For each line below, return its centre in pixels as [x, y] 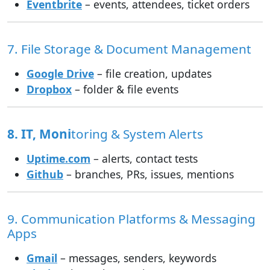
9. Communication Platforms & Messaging [131, 218]
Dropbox [49, 89]
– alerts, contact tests [144, 158]
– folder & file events [125, 89]
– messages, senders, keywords [137, 258]
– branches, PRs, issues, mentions [149, 174]
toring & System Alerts [137, 133]
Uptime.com [58, 158]
